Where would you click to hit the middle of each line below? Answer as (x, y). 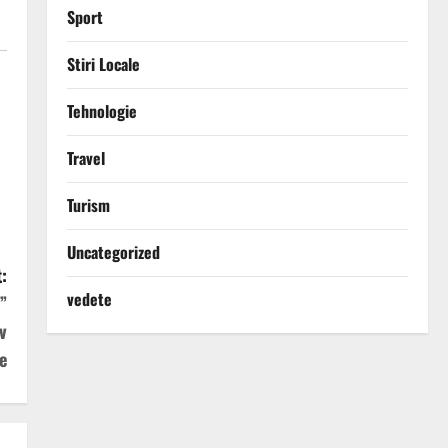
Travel (85, 158)
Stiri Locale (103, 64)
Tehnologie (101, 111)
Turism (88, 205)
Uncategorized (113, 252)
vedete (89, 299)
